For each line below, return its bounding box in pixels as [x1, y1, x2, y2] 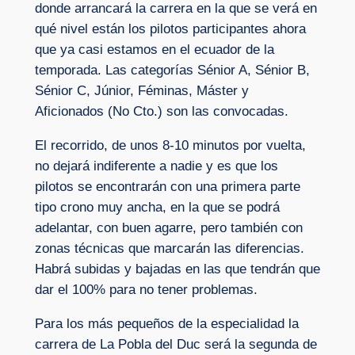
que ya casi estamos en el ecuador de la [34, 42, 274, 58]
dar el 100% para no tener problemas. [34, 281, 258, 297]
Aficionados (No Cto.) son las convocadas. [34, 104, 288, 120]
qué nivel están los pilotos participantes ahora [34, 21, 306, 37]
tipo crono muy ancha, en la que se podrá [34, 199, 280, 215]
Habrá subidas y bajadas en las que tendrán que [34, 261, 320, 277]
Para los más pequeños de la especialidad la [34, 315, 299, 331]
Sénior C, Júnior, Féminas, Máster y [34, 83, 249, 99]
